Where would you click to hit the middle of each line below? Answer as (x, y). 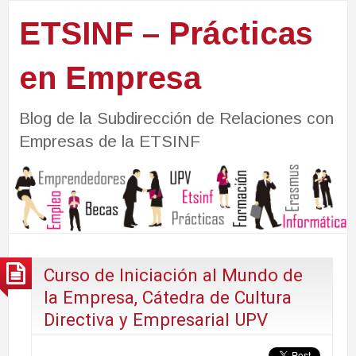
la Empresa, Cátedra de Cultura (168, 297)
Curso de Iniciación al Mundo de (173, 275)
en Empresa (110, 77)
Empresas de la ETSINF (109, 141)
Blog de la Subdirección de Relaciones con (176, 118)
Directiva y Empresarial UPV (156, 319)
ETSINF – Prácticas (166, 33)
